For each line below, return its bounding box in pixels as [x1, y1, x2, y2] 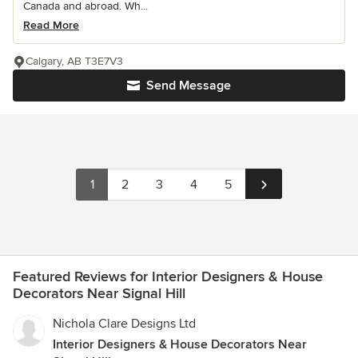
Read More [23, 18, 79, 33]
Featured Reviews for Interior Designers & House [13, 268, 323, 286]
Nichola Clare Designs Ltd [53, 316, 196, 332]
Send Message [146, 78, 231, 94]
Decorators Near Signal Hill [13, 284, 185, 303]
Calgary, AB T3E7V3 [26, 54, 123, 69]
